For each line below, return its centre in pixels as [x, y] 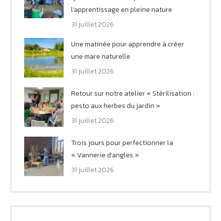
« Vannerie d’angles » [105, 155]
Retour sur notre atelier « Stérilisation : [133, 93]
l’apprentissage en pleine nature [122, 9]
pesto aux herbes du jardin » [116, 106]
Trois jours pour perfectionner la [122, 143]
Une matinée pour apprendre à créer [128, 44]
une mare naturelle [101, 56]
